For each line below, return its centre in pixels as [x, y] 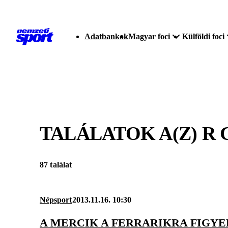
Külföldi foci [203, 36]
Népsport [56, 200]
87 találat [56, 165]
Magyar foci [149, 36]
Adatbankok [106, 36]
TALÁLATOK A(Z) [121, 133]
